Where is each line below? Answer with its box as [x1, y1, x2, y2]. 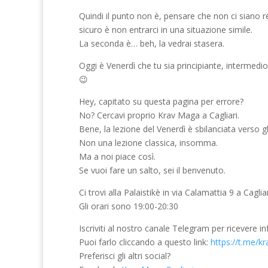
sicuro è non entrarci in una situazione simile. [79, 23, 252, 35]
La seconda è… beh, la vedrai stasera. [79, 37, 224, 49]
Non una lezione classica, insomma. [79, 136, 218, 148]
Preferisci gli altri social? [79, 249, 170, 261]
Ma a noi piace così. [79, 150, 156, 162]
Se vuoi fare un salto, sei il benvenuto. [79, 164, 226, 176]
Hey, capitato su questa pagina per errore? [79, 95, 243, 107]
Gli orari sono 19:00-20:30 [79, 200, 178, 212]
